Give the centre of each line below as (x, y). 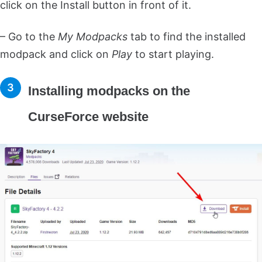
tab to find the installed (187, 36)
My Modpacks (93, 36)
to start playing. (173, 54)
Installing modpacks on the (109, 91)
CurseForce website (88, 116)
